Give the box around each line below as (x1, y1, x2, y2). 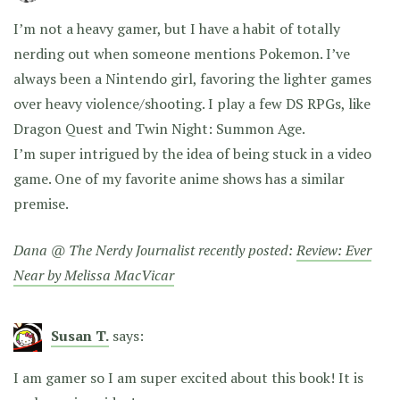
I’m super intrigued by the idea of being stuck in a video (13, 144, 371, 164)
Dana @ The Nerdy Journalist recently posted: (13, 240, 296, 261)
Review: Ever (296, 240, 371, 261)
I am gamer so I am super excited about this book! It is (13, 368, 363, 388)
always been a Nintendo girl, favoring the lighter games (13, 69, 371, 89)
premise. (13, 194, 69, 214)
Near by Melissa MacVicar (13, 265, 174, 286)
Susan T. (51, 326, 109, 346)
